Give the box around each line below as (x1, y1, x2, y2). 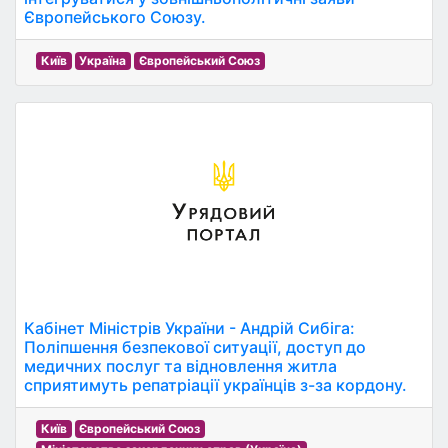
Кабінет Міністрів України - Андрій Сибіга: (24, 318, 355, 338)
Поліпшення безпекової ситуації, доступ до (24, 337, 366, 357)
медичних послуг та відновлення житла (24, 356, 337, 376)
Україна (79, 53, 127, 68)
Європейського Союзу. (24, 7, 206, 27)
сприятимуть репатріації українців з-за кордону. (24, 375, 407, 395)
